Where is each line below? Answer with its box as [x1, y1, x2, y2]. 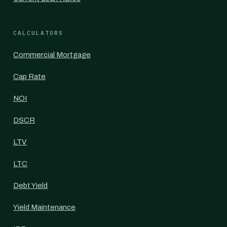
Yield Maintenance [13, 203, 75, 211]
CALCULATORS [13, 29, 63, 36]
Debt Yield [13, 181, 48, 190]
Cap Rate [13, 72, 46, 81]
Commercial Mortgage [13, 51, 91, 59]
